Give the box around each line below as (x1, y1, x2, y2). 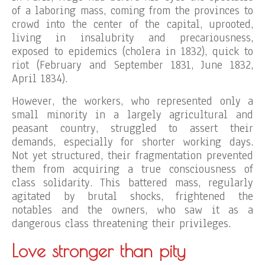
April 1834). (12, 71, 67, 86)
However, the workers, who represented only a (12, 93, 253, 109)
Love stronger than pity (12, 240, 185, 261)
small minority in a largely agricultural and (12, 107, 253, 122)
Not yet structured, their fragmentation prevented (12, 148, 253, 163)
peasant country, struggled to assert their (12, 121, 253, 136)
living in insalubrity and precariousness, (12, 30, 253, 46)
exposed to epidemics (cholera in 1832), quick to (12, 44, 253, 59)
